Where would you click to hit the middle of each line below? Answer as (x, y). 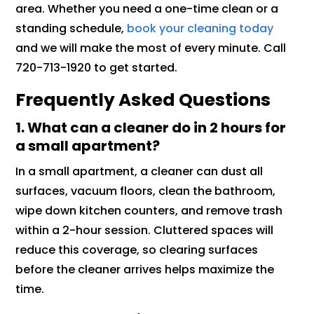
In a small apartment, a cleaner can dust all (139, 171)
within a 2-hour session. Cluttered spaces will (145, 230)
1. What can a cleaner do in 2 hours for (151, 127)
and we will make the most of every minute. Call (151, 48)
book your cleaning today (199, 28)
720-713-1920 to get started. (97, 67)
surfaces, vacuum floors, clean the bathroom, (146, 191)
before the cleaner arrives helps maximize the (145, 269)
